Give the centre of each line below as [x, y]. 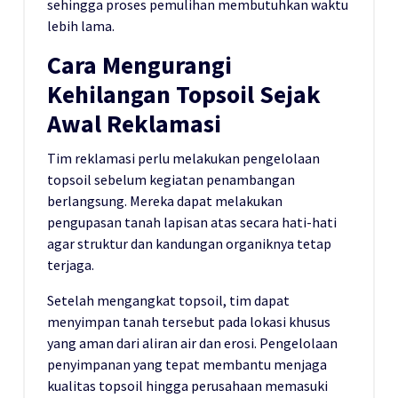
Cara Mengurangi [139, 66]
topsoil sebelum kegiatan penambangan [171, 180]
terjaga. [71, 265]
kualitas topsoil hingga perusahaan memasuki [187, 386]
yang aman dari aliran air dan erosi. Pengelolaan [192, 343]
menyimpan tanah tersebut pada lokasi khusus [189, 322]
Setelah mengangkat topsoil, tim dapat [168, 301]
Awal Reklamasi [134, 124]
